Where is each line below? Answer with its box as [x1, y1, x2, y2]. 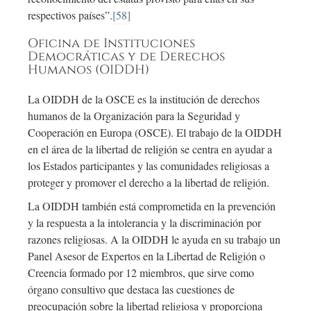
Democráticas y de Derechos [28, 49, 225, 66]
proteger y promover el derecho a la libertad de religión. [28, 175, 269, 190]
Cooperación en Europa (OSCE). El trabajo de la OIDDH [28, 125, 282, 140]
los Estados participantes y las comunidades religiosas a [28, 158, 269, 174]
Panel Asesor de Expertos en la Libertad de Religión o [28, 249, 265, 264]
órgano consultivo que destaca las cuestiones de [28, 282, 235, 297]
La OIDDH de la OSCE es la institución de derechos [28, 92, 260, 107]
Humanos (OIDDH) [28, 62, 149, 79]
